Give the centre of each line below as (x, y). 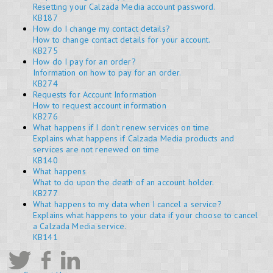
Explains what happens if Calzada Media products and (134, 139)
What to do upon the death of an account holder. (124, 183)
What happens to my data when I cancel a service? (127, 204)
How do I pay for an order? (84, 62)
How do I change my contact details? (101, 29)
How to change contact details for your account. (122, 40)
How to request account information (100, 106)
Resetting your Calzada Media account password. (124, 7)
